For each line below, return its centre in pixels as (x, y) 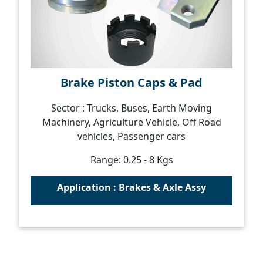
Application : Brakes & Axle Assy (131, 187)
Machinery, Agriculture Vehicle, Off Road (131, 122)
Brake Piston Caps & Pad (131, 82)
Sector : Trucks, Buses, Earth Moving (131, 108)
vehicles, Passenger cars (131, 136)
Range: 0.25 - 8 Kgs (131, 160)
